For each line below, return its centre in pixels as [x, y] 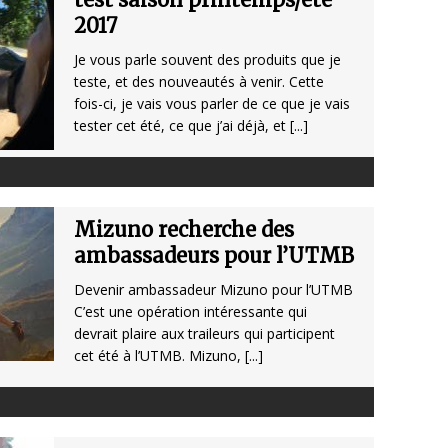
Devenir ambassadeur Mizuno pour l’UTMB [213, 290]
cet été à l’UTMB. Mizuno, [159, 356]
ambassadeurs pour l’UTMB [214, 256]
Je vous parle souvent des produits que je [207, 60]
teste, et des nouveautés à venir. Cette [199, 82]
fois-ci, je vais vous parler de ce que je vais [212, 104]
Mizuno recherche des [184, 230]
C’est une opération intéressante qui [190, 312]
